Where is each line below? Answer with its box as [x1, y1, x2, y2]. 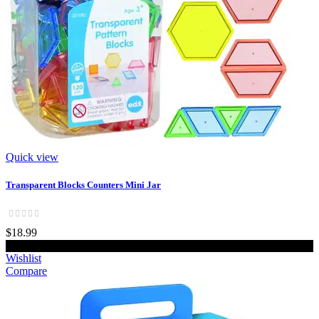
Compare [6, 264, 47, 277]
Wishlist [6, 251, 41, 264]
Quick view [6, 151, 58, 164]
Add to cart [137, 240, 182, 251]
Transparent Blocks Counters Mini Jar [6, 179, 161, 191]
